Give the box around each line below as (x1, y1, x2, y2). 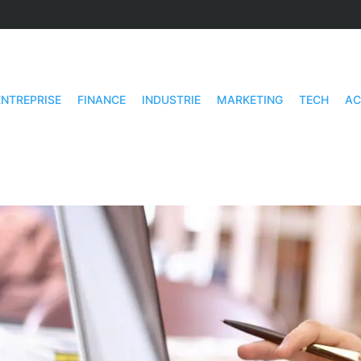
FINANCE (77, 93, 126, 106)
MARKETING (217, 93, 283, 106)
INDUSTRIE (142, 93, 201, 106)
